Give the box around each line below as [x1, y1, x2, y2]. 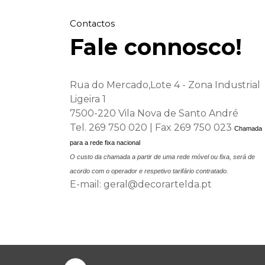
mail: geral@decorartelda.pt [79, 179, 212, 190]
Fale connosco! [69, 34, 242, 60]
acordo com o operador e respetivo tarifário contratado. [69, 167, 228, 174]
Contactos [69, 18, 115, 29]
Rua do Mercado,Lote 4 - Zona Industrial [69, 79, 260, 91]
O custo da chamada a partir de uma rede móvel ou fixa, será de [69, 153, 255, 160]
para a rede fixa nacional [69, 139, 140, 146]
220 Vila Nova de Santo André [97, 108, 238, 119]
